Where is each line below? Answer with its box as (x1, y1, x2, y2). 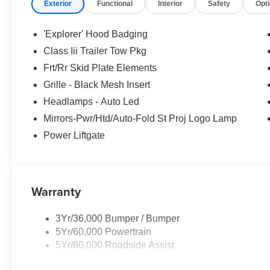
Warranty (31, 183, 81, 201)
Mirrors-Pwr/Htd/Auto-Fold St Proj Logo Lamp (43, 113, 237, 124)
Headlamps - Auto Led (43, 96, 140, 107)
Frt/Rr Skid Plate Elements (43, 63, 157, 74)
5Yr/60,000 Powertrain (55, 227, 152, 237)
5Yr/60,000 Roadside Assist (55, 240, 175, 251)
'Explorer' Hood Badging (43, 29, 148, 40)
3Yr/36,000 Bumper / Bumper (55, 213, 180, 224)
